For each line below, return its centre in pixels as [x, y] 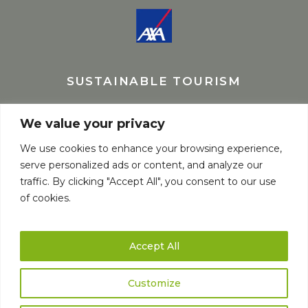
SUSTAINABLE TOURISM [154, 81]
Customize [154, 283]
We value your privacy [92, 124]
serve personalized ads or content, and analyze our [141, 165]
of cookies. [45, 198]
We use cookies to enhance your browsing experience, [151, 149]
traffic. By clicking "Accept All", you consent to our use [148, 182]
